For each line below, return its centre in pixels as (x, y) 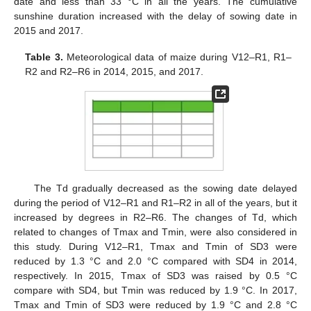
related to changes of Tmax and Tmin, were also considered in (155, 232)
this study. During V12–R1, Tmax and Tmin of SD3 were (155, 246)
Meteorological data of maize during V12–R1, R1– (177, 57)
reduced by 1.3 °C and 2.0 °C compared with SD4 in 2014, (155, 261)
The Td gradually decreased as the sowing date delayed (165, 188)
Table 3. (44, 57)
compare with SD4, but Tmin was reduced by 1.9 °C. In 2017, (155, 290)
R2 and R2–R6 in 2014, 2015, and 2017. (115, 71)
